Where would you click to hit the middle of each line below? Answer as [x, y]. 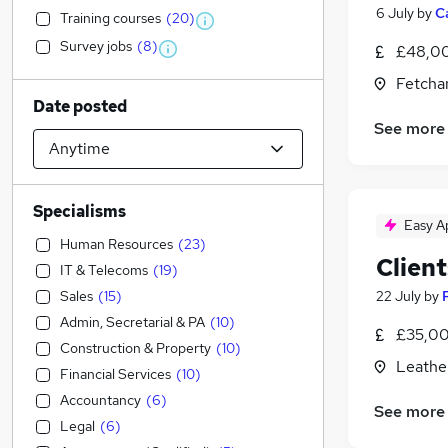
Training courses [110, 18]
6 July [395, 13]
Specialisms [79, 211]
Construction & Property [135, 348]
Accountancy [100, 400]
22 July [398, 296]
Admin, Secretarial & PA [132, 322]
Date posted [80, 106]
